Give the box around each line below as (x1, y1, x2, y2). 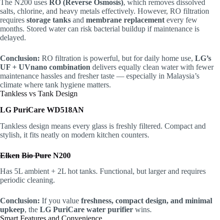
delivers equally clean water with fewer (90, 62, 214, 71)
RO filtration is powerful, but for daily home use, (42, 54, 195, 62)
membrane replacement (86, 15, 165, 24)
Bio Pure (22, 151, 51, 160)
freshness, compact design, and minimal (81, 196, 212, 205)
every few (165, 15, 197, 24)
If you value (40, 196, 81, 205)
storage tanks (27, 15, 71, 24)
